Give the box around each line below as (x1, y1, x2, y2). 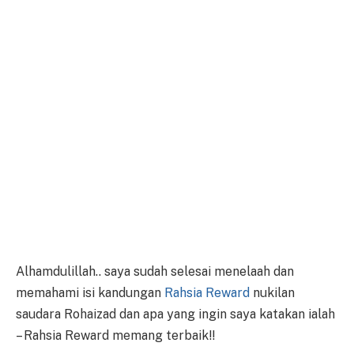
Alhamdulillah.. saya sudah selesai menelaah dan (16, 264, 294, 279)
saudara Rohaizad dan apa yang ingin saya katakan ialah (16, 307, 335, 322)
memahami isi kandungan (16, 285, 164, 300)
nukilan (250, 285, 295, 300)
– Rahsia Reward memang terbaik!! (16, 328, 215, 343)
